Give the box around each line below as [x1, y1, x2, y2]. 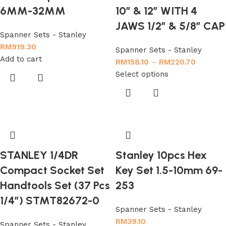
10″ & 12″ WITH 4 [116, 4, 197, 18]
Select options [116, 70, 168, 79]
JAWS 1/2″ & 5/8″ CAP [116, 19, 225, 33]
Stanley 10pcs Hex [116, 148, 207, 162]
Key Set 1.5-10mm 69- [116, 163, 222, 177]
